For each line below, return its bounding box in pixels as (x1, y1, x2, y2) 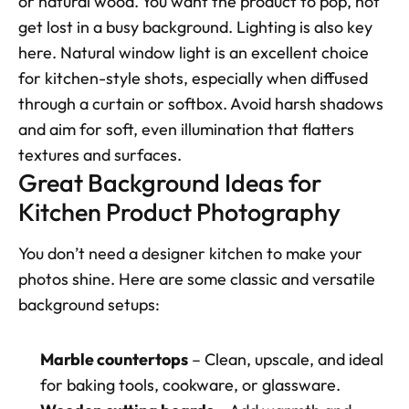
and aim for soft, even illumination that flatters (18, 119, 354, 141)
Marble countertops (40, 349, 188, 371)
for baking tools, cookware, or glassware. (40, 374, 341, 396)
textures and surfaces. (18, 144, 182, 166)
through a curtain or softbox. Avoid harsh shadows (18, 93, 383, 115)
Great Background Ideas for (18, 167, 321, 199)
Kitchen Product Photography (18, 196, 341, 228)
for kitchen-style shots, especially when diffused (18, 68, 368, 89)
